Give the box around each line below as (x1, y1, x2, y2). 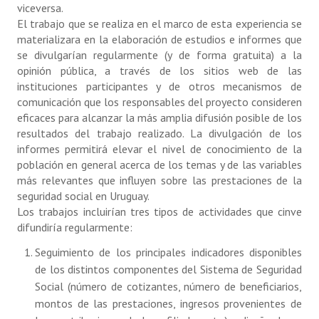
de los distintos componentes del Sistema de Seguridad (35, 262, 302, 276)
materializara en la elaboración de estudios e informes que (17, 32, 302, 46)
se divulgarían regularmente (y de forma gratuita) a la (17, 48, 302, 62)
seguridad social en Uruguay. (17, 189, 150, 203)
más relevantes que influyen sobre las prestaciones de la (17, 173, 302, 187)
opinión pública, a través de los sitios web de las (17, 63, 302, 78)
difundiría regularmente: (17, 220, 132, 234)
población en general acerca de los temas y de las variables (17, 157, 302, 172)
